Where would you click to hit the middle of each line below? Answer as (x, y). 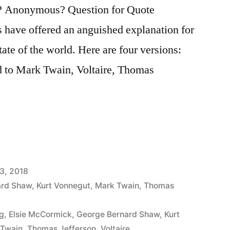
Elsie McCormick (41, 214)
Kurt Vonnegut (64, 185)
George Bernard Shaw (118, 214)
